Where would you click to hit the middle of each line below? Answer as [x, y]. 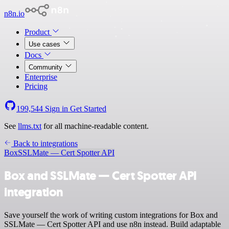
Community [47, 67]
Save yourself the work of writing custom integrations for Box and [111, 215]
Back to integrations [44, 143]
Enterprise [41, 77]
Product [38, 32]
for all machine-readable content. [95, 126]
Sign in [56, 109]
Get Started [88, 109]
